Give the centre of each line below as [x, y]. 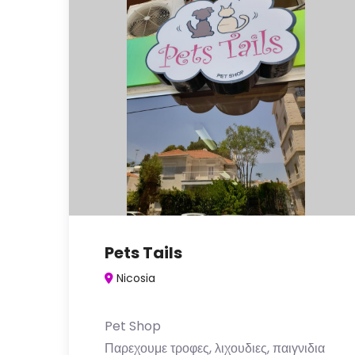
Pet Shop [133, 326]
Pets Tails [143, 253]
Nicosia [136, 278]
